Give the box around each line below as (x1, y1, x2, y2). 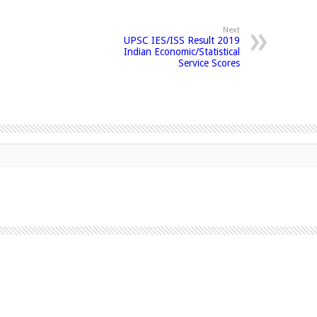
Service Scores (178, 57, 240, 69)
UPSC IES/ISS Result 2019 (124, 34, 240, 46)
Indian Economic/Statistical (124, 45, 240, 57)
